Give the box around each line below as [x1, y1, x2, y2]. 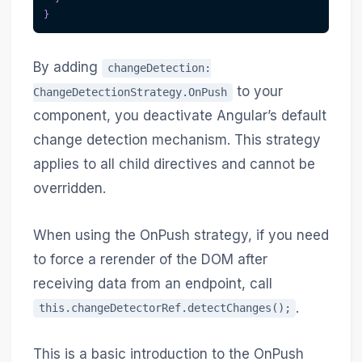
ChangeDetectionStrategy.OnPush [32, 86, 227, 99]
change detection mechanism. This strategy [32, 132, 321, 149]
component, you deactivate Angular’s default [32, 107, 326, 124]
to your [232, 83, 283, 100]
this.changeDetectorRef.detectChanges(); [38, 301, 291, 315]
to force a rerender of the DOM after [32, 250, 267, 267]
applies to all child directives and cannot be [32, 156, 315, 173]
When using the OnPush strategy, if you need [32, 226, 329, 243]
